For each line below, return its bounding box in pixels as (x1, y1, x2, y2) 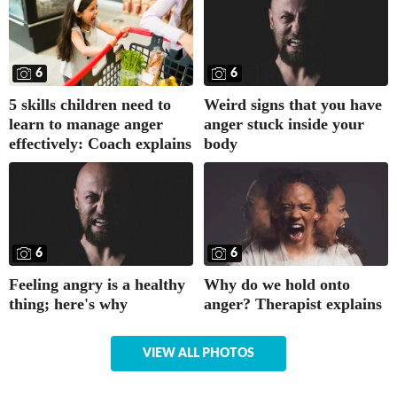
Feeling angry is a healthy (9, 276, 185, 294)
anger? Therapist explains (204, 294, 382, 313)
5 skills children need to (9, 95, 171, 113)
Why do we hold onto (204, 275, 350, 293)
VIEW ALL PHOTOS (143, 347, 254, 361)
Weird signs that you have (204, 95, 382, 113)
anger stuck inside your (204, 114, 364, 133)
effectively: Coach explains (9, 134, 191, 152)
